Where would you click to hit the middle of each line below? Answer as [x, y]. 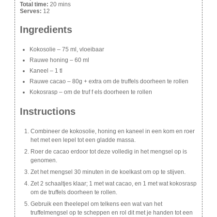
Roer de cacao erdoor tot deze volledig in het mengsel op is [109, 151]
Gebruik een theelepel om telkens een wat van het [96, 204]
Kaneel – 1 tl [46, 70]
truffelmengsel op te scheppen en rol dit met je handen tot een [112, 212]
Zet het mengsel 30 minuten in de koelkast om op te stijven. [108, 172]
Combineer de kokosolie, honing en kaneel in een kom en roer [113, 131]
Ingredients [46, 29]
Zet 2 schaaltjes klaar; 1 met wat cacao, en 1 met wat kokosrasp [114, 183]
